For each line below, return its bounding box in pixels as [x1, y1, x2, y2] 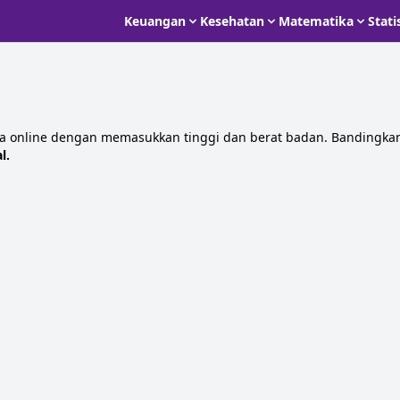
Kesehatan [200, 12, 264, 29]
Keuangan [124, 12, 186, 29]
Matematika [279, 12, 354, 29]
